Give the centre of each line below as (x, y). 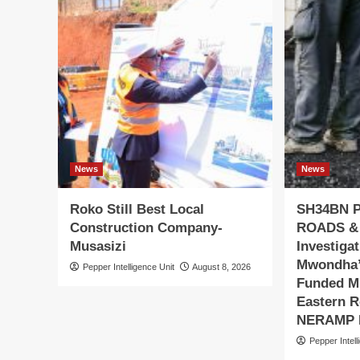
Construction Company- (146, 227)
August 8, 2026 (221, 266)
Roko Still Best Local (137, 209)
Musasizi (98, 246)
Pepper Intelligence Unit (129, 266)
